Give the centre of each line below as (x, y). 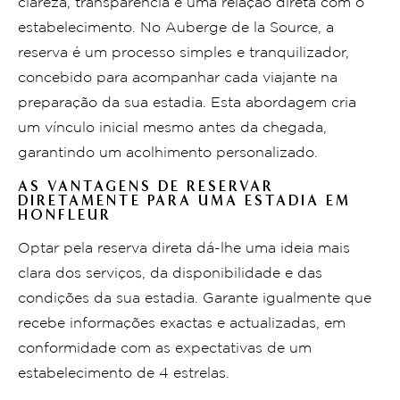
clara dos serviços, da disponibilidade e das (170, 273)
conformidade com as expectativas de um (165, 348)
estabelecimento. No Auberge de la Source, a (176, 28)
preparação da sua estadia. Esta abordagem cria (187, 103)
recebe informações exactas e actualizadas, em (182, 323)
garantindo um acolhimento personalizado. (168, 153)
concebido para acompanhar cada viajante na (178, 78)
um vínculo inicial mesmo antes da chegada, (172, 128)
